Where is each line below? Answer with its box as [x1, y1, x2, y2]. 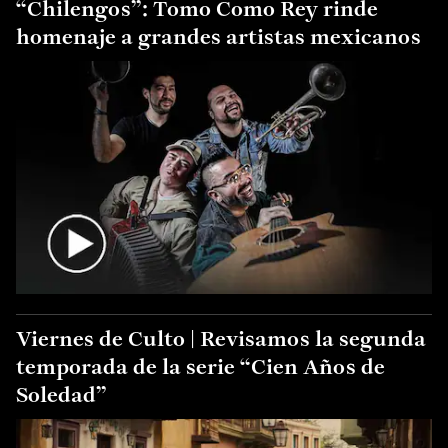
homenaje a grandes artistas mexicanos [16, 26, 421, 50]
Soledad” [16, 385, 107, 409]
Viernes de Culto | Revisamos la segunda [16, 329, 426, 353]
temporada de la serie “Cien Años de [16, 357, 385, 381]
